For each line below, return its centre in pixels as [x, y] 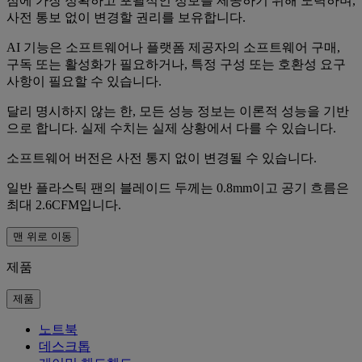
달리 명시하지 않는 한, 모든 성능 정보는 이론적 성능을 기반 [178, 112]
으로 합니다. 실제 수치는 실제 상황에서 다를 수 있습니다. [171, 128]
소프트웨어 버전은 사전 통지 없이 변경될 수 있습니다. [162, 158]
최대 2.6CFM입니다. [64, 205]
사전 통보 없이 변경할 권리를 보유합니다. [126, 18]
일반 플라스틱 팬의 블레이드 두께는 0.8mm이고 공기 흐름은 [178, 188]
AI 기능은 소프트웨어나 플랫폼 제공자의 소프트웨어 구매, [173, 48]
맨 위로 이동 [42, 237]
